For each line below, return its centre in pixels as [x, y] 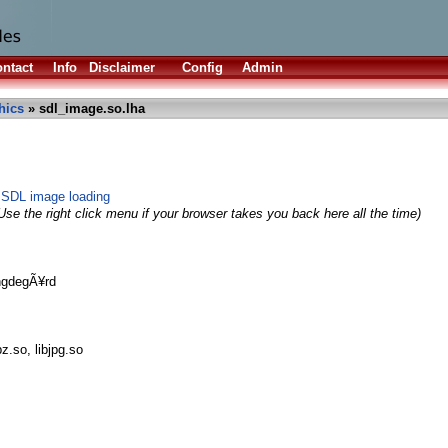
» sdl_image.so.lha [84, 108]
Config [202, 67]
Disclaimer [122, 67]
